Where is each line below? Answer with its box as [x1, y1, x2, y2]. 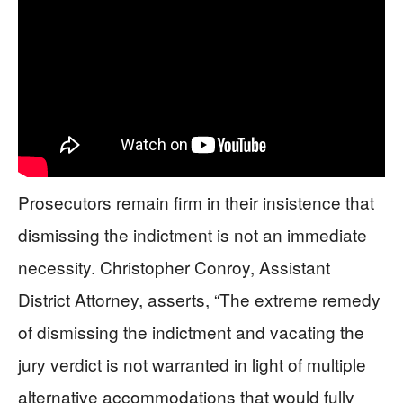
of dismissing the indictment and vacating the [18, 319, 364, 344]
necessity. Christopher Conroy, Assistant [18, 255, 330, 279]
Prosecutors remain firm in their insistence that [18, 190, 374, 214]
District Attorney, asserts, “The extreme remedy [18, 287, 381, 311]
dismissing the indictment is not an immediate [18, 222, 367, 246]
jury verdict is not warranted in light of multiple [18, 352, 366, 376]
